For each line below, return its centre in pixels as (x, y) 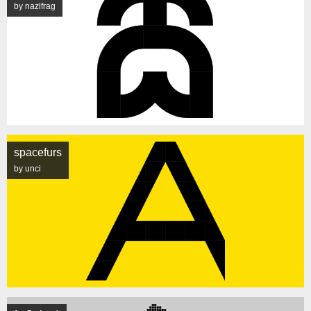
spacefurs (38, 152)
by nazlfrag (35, 6)
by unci (27, 169)
